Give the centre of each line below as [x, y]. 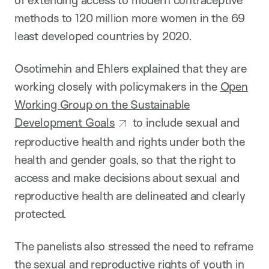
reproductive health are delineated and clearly [130, 196]
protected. [41, 214]
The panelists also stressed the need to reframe [134, 246]
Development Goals [65, 123]
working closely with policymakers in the [117, 87]
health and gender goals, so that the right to [125, 160]
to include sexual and [184, 123]
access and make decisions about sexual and [127, 178]
